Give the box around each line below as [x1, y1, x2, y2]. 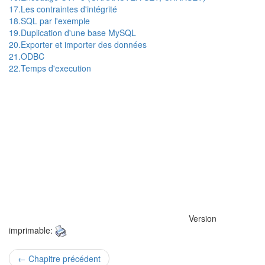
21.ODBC [9, 50, 44, 62]
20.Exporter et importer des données [9, 38, 147, 50]
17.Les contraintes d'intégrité [9, 3, 117, 15]
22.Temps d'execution [9, 62, 91, 74]
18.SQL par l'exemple [9, 15, 90, 27]
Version [189, 212, 216, 224]
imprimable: [9, 224, 55, 236]
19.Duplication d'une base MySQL [9, 27, 136, 38]
